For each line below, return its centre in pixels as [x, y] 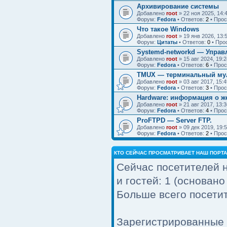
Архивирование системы [178, 6]
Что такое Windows [168, 29]
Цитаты [167, 42]
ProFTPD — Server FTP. [174, 120]
